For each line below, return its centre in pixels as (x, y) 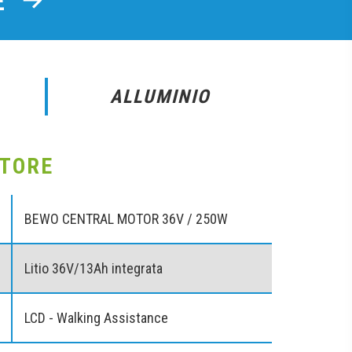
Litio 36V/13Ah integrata (93, 269)
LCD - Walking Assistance (96, 318)
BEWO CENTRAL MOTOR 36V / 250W (126, 219)
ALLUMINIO (160, 97)
